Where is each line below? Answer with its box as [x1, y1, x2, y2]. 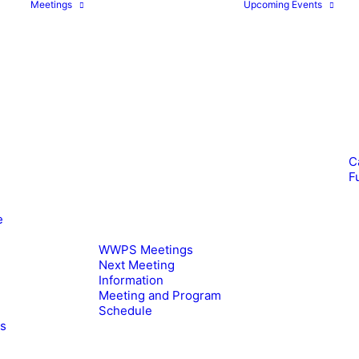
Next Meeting [99, 257, 175, 272]
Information [99, 272, 163, 288]
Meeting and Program [99, 288, 221, 303]
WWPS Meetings [99, 242, 193, 257]
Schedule [99, 303, 152, 318]
